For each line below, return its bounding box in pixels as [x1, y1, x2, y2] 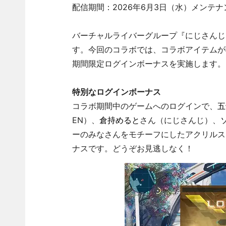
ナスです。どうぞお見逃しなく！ [72, 143, 193, 153]
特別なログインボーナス [72, 87, 161, 97]
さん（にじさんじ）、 [139, 115, 220, 125]
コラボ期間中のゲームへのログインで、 [72, 101, 217, 111]
